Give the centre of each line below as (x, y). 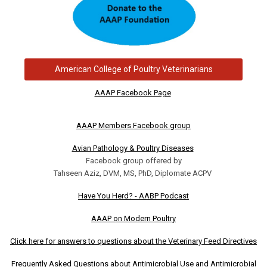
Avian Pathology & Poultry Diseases (133, 148)
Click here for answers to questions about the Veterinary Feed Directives (133, 241)
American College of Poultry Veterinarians (133, 69)
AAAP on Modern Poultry (133, 218)
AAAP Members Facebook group (133, 125)
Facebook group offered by (133, 160)
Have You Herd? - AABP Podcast (133, 195)
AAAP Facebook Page (133, 92)
